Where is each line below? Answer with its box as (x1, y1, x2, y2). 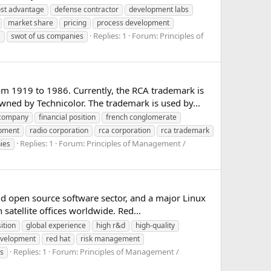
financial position (39, 112, 96, 123)
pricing (64, 17, 87, 28)
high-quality (135, 220, 175, 231)
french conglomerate (106, 112, 177, 123)
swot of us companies (11, 30, 83, 41)
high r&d (96, 220, 125, 231)
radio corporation (30, 125, 88, 136)
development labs (129, 4, 189, 15)
